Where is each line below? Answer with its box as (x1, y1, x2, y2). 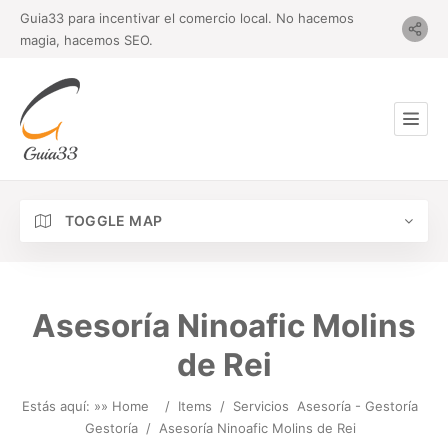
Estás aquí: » (22, 398, 101, 414)
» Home (101, 398, 149, 414)
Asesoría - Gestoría (297, 398, 418, 414)
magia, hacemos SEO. (20, 32, 153, 48)
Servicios (233, 398, 289, 414)
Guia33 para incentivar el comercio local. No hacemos (20, 10, 354, 26)
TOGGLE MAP (61, 212, 163, 229)
